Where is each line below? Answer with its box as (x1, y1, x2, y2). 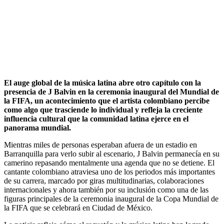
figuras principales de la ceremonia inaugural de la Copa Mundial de (4, 194, 218, 203)
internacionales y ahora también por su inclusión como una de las (4, 185, 208, 194)
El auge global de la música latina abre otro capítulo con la (4, 78, 201, 87)
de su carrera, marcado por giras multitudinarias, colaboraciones (4, 176, 204, 185)
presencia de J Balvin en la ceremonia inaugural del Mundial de (4, 87, 219, 96)
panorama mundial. (4, 123, 71, 132)
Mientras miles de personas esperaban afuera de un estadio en (4, 140, 197, 149)
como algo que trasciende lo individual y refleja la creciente (4, 105, 202, 114)
